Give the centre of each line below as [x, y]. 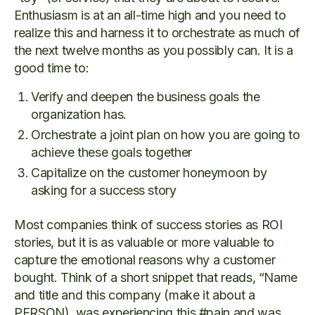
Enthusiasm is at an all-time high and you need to [150, 15]
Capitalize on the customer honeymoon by [149, 173]
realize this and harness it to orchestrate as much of [157, 33]
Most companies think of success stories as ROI [148, 225]
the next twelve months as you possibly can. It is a [154, 51]
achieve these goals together [111, 153]
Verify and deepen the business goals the [146, 97]
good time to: [52, 68]
